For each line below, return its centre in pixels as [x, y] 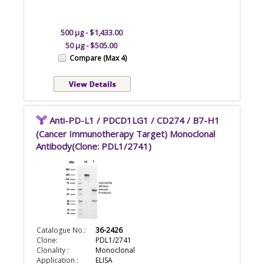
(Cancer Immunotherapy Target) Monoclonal [126, 134]
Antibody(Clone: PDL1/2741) [94, 146]
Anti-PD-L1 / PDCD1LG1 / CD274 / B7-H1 [135, 120]
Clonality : [53, 250]
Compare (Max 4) [98, 58]
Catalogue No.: [61, 230]
